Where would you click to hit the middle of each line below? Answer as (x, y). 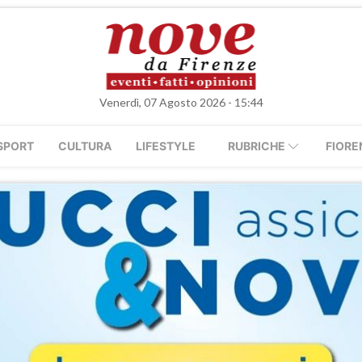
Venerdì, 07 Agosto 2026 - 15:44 (181, 102)
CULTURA (85, 146)
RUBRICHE (257, 146)
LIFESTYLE (166, 146)
